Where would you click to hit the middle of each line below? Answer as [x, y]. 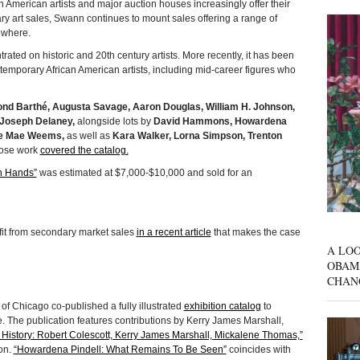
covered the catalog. [84, 151]
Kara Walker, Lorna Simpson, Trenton [197, 136]
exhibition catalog [222, 307]
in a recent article [174, 233]
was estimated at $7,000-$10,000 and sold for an [144, 173]
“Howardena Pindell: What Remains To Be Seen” [120, 350]
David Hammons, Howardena [220, 122]
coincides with [258, 350]
